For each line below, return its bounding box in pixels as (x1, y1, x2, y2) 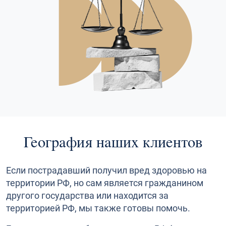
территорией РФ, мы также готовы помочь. (6, 202, 190, 213)
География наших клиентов (24, 133, 202, 151)
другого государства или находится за (6, 190, 168, 201)
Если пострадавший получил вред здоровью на (6, 164, 207, 176)
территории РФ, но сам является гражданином (6, 177, 203, 188)
